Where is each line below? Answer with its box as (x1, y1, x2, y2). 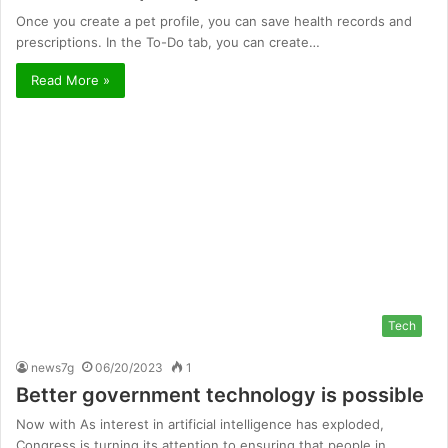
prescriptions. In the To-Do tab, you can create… (16, 34, 320, 51)
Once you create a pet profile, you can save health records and (16, 13, 412, 30)
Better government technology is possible (16, 383, 424, 408)
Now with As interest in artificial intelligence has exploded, (16, 416, 384, 433)
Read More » (31, 72, 110, 89)
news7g (31, 360, 74, 376)
